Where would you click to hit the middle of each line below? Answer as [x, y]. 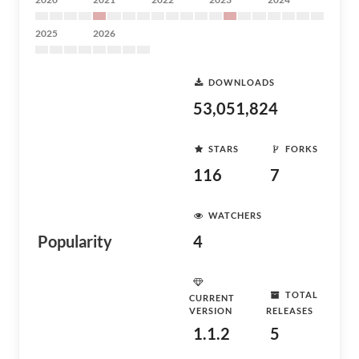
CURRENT [212, 298]
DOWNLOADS [242, 82]
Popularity [75, 241]
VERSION [211, 311]
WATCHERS [235, 215]
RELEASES [290, 311]
